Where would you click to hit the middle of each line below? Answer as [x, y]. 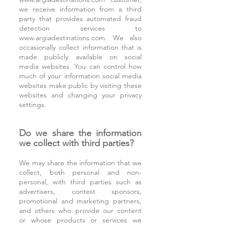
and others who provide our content [80, 210]
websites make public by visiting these [80, 85]
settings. [33, 104]
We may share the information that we [80, 163]
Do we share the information [80, 133]
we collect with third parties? [76, 143]
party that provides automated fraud [80, 19]
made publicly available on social [80, 57]
